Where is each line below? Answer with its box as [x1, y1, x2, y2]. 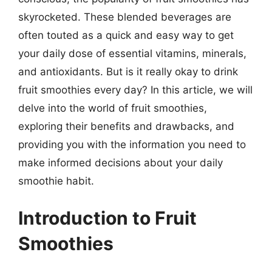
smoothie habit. [18, 174, 94, 187]
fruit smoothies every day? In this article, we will [18, 83, 253, 96]
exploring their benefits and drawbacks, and [18, 120, 234, 132]
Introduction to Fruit [18, 207, 197, 229]
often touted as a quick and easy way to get [18, 29, 234, 41]
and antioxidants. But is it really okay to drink [18, 65, 238, 78]
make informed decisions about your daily [18, 156, 223, 169]
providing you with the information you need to [18, 138, 246, 151]
